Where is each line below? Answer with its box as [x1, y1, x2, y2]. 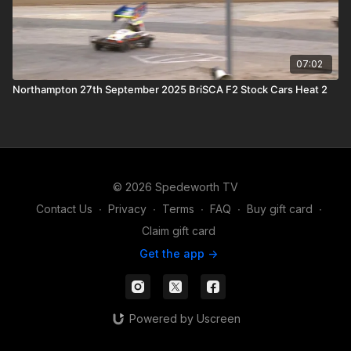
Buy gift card [246, 202, 313, 215]
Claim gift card [142, 224, 215, 237]
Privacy [107, 202, 147, 215]
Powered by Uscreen [128, 312, 241, 325]
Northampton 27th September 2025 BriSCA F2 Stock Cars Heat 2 [13, 82, 327, 96]
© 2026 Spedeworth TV [113, 180, 238, 194]
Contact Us [35, 202, 92, 215]
